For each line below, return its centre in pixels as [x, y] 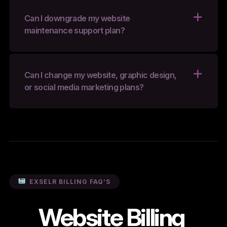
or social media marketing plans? [84, 87]
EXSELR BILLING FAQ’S [70, 181]
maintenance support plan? [74, 31]
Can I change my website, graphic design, [100, 75]
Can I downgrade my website [77, 18]
